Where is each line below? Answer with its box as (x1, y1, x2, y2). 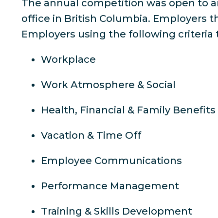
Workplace (41, 54, 96, 65)
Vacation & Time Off (41, 129, 141, 141)
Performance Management (41, 180, 179, 192)
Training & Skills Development (41, 205, 192, 217)
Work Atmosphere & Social (41, 79, 176, 91)
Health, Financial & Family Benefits (41, 104, 216, 116)
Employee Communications (41, 155, 182, 166)
